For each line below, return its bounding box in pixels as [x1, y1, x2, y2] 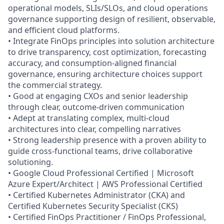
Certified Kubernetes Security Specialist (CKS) [8, 200, 178, 212]
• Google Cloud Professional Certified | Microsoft [8, 167, 194, 179]
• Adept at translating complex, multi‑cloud [8, 112, 169, 124]
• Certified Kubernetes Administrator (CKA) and [8, 189, 185, 201]
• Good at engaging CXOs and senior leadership [8, 90, 188, 102]
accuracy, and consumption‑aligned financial [8, 57, 176, 69]
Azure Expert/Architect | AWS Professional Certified [8, 178, 202, 190]
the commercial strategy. [8, 79, 102, 91]
